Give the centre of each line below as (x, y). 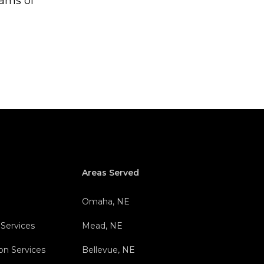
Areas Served (110, 173)
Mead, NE (102, 226)
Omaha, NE (105, 202)
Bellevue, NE (108, 250)
